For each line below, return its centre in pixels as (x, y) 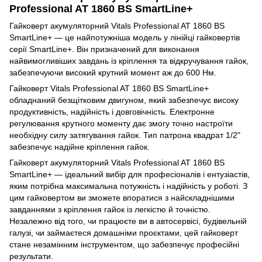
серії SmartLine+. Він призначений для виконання (104, 49)
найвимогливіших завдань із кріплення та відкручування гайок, (129, 61)
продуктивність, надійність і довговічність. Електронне (112, 111)
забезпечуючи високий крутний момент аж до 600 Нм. (113, 72)
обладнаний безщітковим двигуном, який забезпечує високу (124, 100)
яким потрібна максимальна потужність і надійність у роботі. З (128, 186)
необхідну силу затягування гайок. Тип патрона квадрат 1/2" (125, 135)
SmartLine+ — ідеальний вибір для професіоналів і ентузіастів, (130, 174)
